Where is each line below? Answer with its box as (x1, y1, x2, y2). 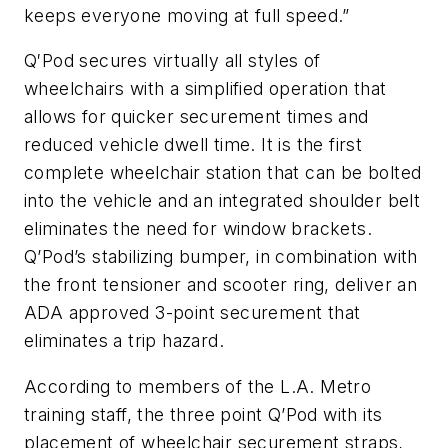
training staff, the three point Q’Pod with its (24, 404, 383, 426)
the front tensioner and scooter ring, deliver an (24, 274, 418, 296)
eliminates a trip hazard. (24, 330, 224, 352)
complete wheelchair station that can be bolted (24, 162, 422, 184)
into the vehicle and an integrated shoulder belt (24, 190, 421, 212)
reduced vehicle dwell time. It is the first (24, 134, 363, 156)
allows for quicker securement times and (24, 106, 369, 128)
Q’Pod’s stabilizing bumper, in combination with (24, 246, 418, 268)
